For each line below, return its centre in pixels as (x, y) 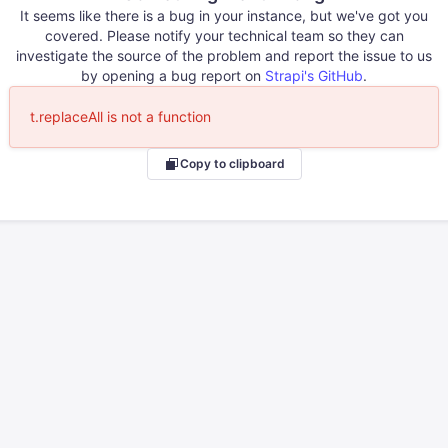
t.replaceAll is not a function (120, 116)
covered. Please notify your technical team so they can (224, 35)
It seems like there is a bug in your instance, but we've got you (224, 15)
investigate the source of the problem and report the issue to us (224, 55)
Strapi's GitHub (314, 75)
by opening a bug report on (173, 75)
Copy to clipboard (232, 163)
